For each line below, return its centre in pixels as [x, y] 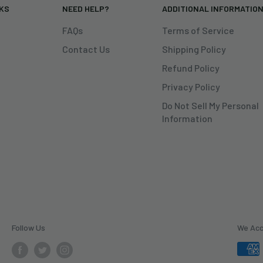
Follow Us [28, 227]
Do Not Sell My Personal [210, 105]
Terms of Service [198, 30]
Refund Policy [190, 68]
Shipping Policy [194, 49]
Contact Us [86, 49]
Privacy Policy [191, 86]
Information [187, 118]
